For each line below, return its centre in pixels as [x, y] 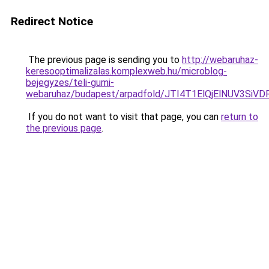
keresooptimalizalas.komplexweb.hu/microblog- [126, 71]
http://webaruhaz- [220, 60]
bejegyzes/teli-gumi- [70, 83]
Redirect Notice [52, 21]
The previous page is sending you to [104, 60]
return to [240, 117]
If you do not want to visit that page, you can [123, 117]
